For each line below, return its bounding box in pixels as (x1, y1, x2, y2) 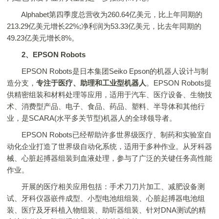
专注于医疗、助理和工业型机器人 (36, 79, 146, 87)
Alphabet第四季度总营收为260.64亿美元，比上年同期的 (7, 10, 202, 19)
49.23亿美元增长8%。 (7, 34, 79, 42)
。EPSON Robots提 (146, 79, 212, 87)
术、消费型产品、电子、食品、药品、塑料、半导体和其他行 (7, 102, 205, 110)
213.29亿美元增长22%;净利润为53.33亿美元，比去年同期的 (7, 22, 201, 30)
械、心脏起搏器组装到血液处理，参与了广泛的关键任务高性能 (7, 154, 212, 162)
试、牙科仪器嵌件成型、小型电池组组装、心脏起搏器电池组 (7, 194, 205, 202)
